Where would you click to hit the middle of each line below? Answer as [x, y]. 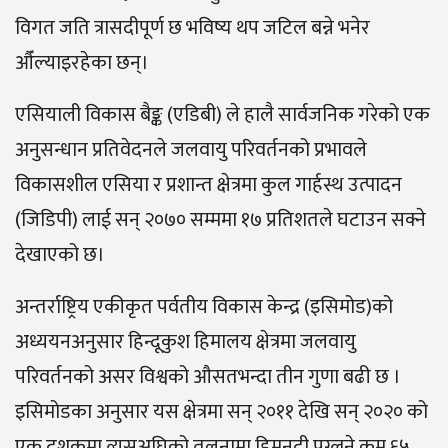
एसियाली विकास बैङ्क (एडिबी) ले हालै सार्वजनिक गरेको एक [222, 115]
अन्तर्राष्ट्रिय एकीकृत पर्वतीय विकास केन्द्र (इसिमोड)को [204, 307]
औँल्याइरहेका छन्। [82, 63]
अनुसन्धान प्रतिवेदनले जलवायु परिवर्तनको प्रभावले [191, 150]
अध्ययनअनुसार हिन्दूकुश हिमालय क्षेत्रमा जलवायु [185, 342]
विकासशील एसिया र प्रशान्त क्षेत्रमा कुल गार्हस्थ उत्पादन [208, 185]
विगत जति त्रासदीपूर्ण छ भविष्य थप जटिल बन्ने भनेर [192, 28]
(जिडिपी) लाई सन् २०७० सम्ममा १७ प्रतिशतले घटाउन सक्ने [220, 220]
